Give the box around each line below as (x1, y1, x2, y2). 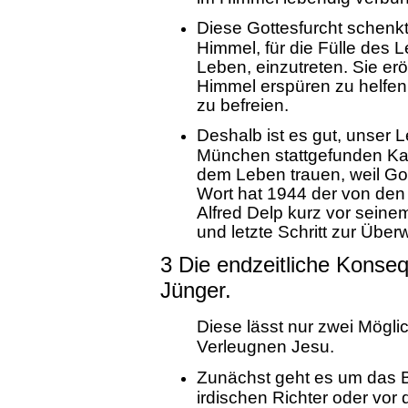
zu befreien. (197, 96, 289, 114)
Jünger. (160, 278, 231, 302)
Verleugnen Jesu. (197, 337, 334, 356)
